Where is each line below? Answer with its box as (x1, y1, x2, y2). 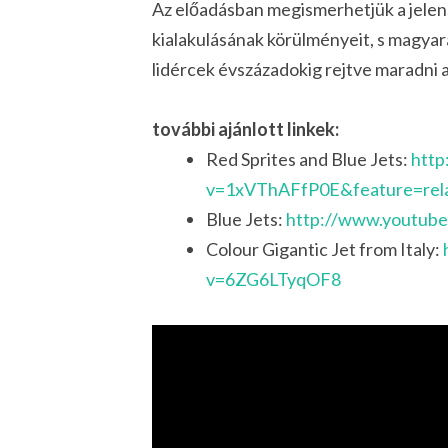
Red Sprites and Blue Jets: (206, 148, 411, 171)
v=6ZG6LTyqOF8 (206, 268, 341, 291)
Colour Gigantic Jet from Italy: (206, 238, 443, 261)
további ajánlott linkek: (152, 118, 339, 141)
